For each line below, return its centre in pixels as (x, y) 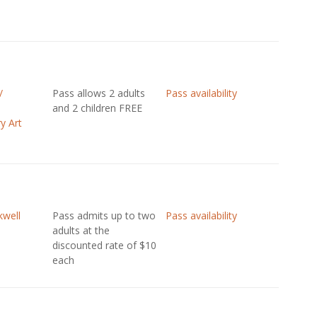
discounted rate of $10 (104, 245)
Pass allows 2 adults (98, 93)
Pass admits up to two (104, 215)
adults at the (81, 230)
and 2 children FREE (97, 108)
